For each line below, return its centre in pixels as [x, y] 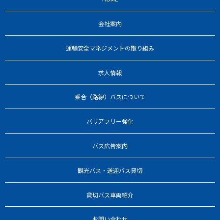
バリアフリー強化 [110, 121]
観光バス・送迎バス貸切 [110, 170]
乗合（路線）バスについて [110, 97]
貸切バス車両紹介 [110, 194]
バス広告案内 [110, 146]
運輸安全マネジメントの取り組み [110, 48]
